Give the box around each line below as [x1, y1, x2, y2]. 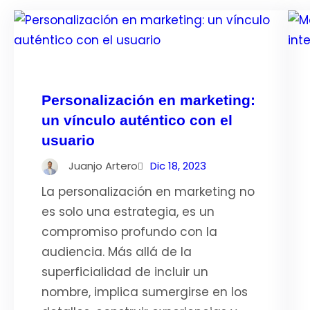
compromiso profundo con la [42, 224, 217, 240]
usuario [42, 132, 95, 148]
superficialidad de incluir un [42, 264, 208, 280]
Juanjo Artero [69, 158, 138, 173]
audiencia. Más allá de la [42, 244, 192, 260]
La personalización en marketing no [42, 183, 255, 200]
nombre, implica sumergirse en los [42, 284, 248, 300]
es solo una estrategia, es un [42, 203, 215, 220]
